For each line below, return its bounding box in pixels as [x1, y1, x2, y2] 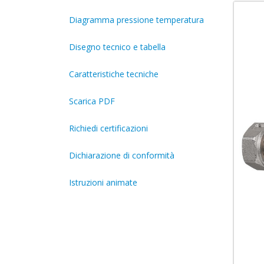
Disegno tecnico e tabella [69, 41, 166, 53]
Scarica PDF [69, 95, 115, 107]
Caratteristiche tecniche [69, 68, 159, 80]
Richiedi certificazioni [69, 123, 148, 134]
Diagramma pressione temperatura [69, 14, 204, 26]
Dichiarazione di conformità [69, 150, 174, 161]
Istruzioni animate [69, 177, 137, 189]
